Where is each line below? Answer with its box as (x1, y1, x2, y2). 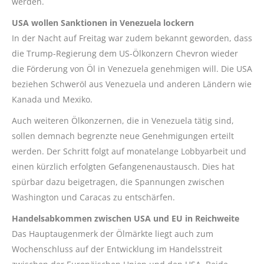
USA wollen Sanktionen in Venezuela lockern (12, 17, 194, 28)
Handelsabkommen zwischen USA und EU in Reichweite (12, 213, 239, 224)
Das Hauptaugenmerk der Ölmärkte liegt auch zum (12, 228, 213, 239)
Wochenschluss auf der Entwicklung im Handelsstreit (12, 243, 222, 255)
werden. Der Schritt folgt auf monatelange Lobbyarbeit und (12, 146, 246, 157)
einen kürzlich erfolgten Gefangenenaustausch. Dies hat (12, 161, 235, 172)
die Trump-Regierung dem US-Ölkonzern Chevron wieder (12, 48, 238, 59)
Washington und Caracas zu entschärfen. (12, 192, 175, 203)
